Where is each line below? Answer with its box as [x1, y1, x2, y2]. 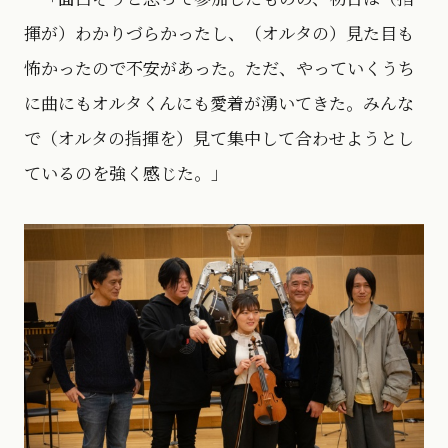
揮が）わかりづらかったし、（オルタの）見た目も [24, 20, 414, 46]
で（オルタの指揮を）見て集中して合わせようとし [24, 125, 414, 151]
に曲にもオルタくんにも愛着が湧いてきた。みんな [24, 90, 414, 116]
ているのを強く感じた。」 [24, 160, 228, 186]
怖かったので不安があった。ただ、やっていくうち [24, 55, 415, 81]
